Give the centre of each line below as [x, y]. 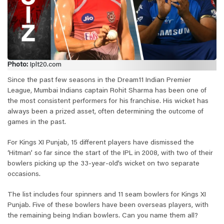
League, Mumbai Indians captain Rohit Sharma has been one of [107, 91]
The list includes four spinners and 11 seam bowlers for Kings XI [107, 195]
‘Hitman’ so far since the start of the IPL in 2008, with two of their [110, 154]
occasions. [24, 175]
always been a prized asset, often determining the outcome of [105, 112]
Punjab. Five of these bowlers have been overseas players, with [108, 206]
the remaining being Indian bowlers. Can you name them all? [103, 216]
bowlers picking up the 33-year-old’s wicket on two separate [103, 164]
